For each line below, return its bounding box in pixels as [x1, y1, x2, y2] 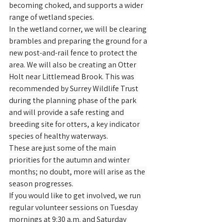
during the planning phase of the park [9, 95, 138, 106]
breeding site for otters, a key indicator [9, 119, 141, 129]
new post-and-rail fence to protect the [9, 48, 139, 58]
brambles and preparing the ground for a [9, 36, 149, 46]
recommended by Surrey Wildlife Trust [9, 83, 140, 94]
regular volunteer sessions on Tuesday [9, 202, 139, 213]
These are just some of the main [9, 143, 117, 153]
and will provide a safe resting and [9, 107, 125, 117]
